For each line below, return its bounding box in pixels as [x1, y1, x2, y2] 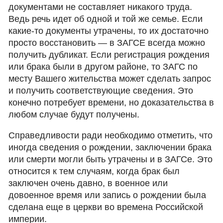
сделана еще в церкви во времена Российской [8, 202, 204, 212]
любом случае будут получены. [8, 110, 140, 119]
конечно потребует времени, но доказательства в [8, 98, 215, 108]
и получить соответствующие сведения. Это [8, 86, 194, 96]
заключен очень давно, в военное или [8, 178, 168, 188]
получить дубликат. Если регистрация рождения [8, 50, 210, 60]
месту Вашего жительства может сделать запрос [8, 74, 212, 84]
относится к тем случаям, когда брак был [8, 166, 180, 176]
